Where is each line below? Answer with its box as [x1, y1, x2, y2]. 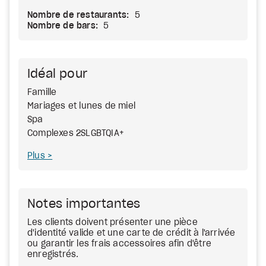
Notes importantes [27, 198, 141, 210]
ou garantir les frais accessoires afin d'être [27, 240, 211, 248]
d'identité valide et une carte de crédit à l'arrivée [27, 229, 236, 237]
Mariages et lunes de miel [27, 102, 135, 110]
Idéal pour [27, 68, 87, 80]
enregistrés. [27, 251, 79, 259]
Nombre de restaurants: [27, 11, 129, 20]
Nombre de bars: [27, 22, 98, 30]
